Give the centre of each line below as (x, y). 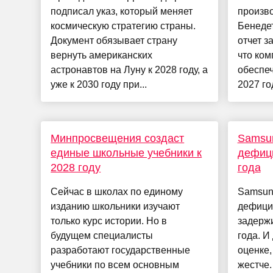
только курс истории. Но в (109, 221)
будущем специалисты (102, 236)
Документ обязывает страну (114, 41)
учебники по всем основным (115, 265)
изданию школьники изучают (115, 207)
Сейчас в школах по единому (117, 192)
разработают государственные (121, 250)
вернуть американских (102, 55)
